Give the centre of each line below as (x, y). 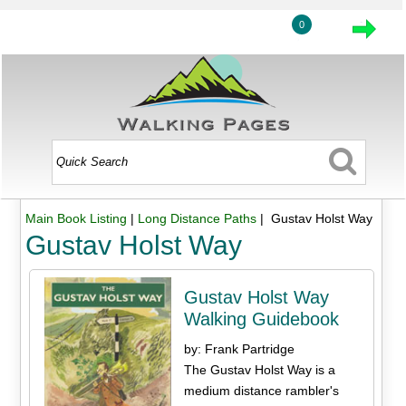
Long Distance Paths (197, 219)
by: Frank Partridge (240, 348)
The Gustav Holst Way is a (260, 369)
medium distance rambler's (262, 390)
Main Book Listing (76, 219)
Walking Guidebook (262, 319)
